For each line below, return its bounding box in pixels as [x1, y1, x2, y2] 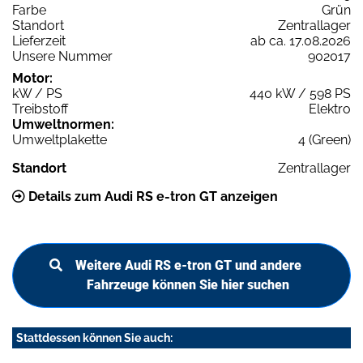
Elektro [309, 100, 351, 117]
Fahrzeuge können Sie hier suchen [87, 276, 289, 293]
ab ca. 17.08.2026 [250, 32, 351, 49]
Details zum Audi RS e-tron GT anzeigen [25, 188, 278, 204]
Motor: [12, 70, 53, 86]
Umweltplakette [12, 131, 107, 147]
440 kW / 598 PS [250, 85, 351, 101]
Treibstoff [12, 100, 68, 117]
